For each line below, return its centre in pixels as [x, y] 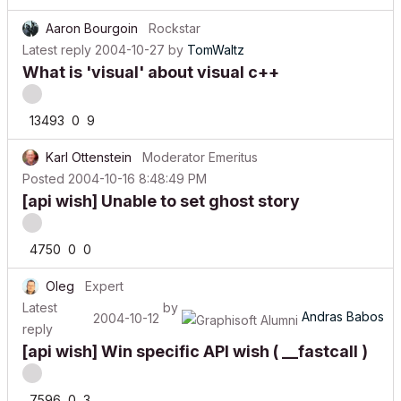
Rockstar [175, 28]
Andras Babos [342, 317]
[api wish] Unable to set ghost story [161, 201]
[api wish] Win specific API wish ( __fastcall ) [195, 351]
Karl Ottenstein [89, 157]
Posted [45, 179]
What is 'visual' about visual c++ [151, 72]
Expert [104, 286]
